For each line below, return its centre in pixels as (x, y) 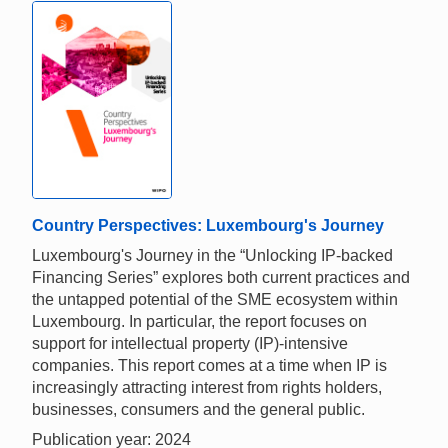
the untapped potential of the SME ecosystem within (215, 299)
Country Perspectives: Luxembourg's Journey (208, 225)
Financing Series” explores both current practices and (221, 277)
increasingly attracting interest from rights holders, (207, 387)
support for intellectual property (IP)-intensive (190, 343)
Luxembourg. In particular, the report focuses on (199, 321)
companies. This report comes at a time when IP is (209, 365)
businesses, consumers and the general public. (198, 409)
